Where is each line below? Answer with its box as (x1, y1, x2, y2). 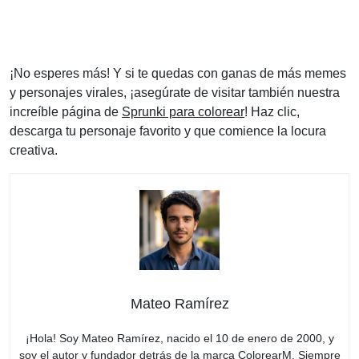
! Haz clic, (244, 104, 300, 119)
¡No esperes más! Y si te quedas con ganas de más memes (10, 66, 346, 80)
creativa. (10, 143, 58, 157)
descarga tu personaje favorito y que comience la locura (10, 123, 326, 138)
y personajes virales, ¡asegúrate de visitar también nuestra (10, 85, 340, 99)
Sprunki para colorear (122, 104, 244, 119)
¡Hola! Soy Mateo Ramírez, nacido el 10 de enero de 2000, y (25, 331, 334, 345)
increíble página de (10, 104, 122, 119)
